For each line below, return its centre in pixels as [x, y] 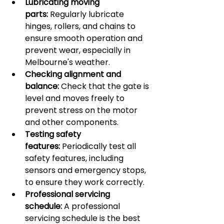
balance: [42, 86]
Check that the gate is [105, 86]
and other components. [72, 122]
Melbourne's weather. [67, 62]
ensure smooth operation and [85, 38]
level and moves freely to [76, 98]
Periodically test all [99, 146]
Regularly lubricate [87, 14]
